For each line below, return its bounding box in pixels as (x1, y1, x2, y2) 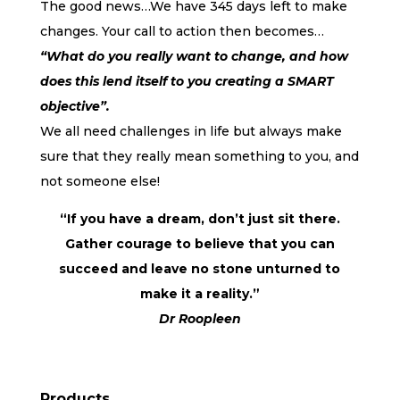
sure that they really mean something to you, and (39, 148, 359, 164)
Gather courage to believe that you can (64, 236, 335, 252)
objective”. (39, 98, 110, 114)
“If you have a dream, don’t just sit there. (59, 211, 340, 227)
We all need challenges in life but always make (39, 123, 342, 139)
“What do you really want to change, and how (39, 48, 348, 64)
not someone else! (39, 173, 160, 189)
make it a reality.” (139, 286, 260, 302)
